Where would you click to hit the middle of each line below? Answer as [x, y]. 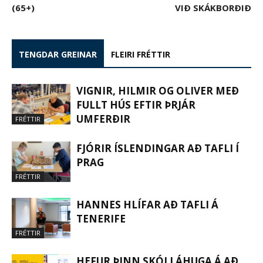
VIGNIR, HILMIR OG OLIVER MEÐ [158, 90]
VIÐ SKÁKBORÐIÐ [213, 7]
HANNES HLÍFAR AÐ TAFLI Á [147, 204]
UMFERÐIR [103, 119]
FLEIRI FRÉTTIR [141, 54]
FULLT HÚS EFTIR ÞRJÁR [136, 104]
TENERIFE [101, 218]
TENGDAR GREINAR [58, 54]
